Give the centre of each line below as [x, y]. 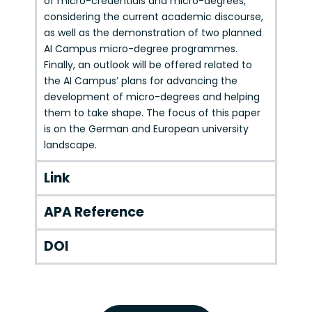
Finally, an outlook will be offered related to [148, 65]
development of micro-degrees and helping [152, 97]
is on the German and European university [146, 129]
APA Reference [94, 212]
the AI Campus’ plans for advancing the [141, 81]
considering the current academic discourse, [154, 17]
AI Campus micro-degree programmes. [141, 49]
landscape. [70, 145]
